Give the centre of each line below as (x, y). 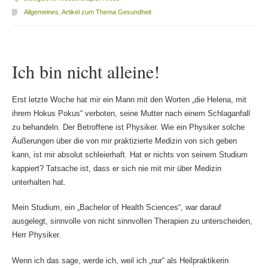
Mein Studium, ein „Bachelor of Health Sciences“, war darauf (116, 208)
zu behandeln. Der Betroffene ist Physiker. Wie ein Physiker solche (128, 127)
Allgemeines (41, 12)
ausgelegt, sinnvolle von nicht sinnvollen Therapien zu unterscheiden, (132, 221)
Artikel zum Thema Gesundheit (106, 12)
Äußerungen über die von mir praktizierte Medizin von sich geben (124, 141)
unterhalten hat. (39, 182)
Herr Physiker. (36, 235)
